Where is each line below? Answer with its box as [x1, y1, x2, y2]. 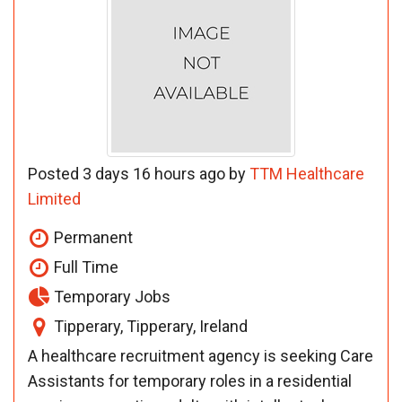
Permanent [50, 227, 133, 247]
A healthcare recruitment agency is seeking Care [28, 345, 373, 365]
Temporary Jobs [50, 286, 170, 306]
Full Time [50, 257, 118, 276]
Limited [28, 188, 81, 208]
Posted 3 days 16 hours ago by [28, 163, 249, 183]
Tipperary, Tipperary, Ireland [50, 316, 248, 336]
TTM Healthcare [249, 163, 364, 183]
